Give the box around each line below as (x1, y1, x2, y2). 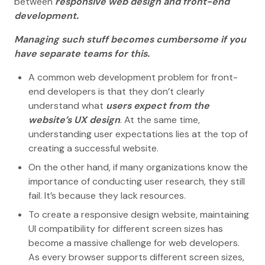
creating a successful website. (28, 142, 159, 155)
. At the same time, (120, 114, 200, 127)
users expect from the (106, 99, 209, 112)
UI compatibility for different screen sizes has (28, 222, 223, 235)
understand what (28, 99, 106, 112)
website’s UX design (28, 114, 120, 127)
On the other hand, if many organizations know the (28, 161, 248, 174)
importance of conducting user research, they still (28, 175, 245, 188)
